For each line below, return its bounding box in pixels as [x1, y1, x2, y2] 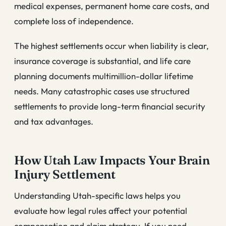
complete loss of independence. [14, 15, 134, 26]
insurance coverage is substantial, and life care [14, 55, 191, 67]
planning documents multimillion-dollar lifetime [14, 71, 193, 82]
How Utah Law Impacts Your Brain [14, 153, 210, 168]
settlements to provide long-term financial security [14, 101, 205, 112]
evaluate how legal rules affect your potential [14, 205, 187, 216]
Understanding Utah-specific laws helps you [14, 190, 181, 201]
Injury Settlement [14, 167, 116, 182]
